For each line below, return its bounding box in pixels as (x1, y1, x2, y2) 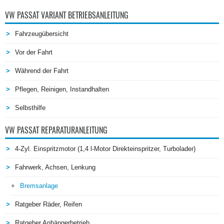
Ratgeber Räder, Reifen (15, 200, 82, 208)
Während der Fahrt (15, 67, 68, 75)
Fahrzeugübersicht (15, 30, 68, 38)
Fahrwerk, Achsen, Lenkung (15, 163, 95, 171)
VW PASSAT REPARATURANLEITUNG (5, 125, 107, 136)
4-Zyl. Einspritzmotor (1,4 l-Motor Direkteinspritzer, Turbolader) (15, 145, 195, 153)
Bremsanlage (20, 182, 58, 190)
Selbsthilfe (15, 104, 45, 112)
